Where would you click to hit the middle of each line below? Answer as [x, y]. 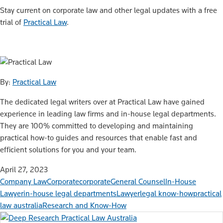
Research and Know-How [84, 206]
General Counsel [138, 182]
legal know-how [167, 194]
